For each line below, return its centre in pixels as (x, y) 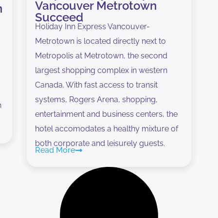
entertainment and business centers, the (106, 114)
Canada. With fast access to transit (96, 85)
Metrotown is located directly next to (100, 41)
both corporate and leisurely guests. (100, 143)
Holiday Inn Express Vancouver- (92, 26)
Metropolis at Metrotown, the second (101, 55)
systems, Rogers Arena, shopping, (96, 99)
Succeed (59, 17)
